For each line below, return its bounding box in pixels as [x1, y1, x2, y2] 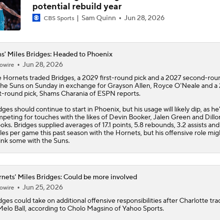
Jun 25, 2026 [22, 183, 63, 192]
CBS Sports [42, 14, 76, 22]
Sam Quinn [80, 13, 117, 23]
